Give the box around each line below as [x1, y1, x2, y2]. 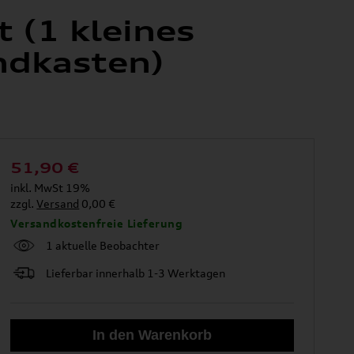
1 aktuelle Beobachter [46, 238, 160, 252]
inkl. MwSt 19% [10, 180, 91, 194]
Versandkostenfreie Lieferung [10, 216, 183, 230]
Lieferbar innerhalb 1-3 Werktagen [46, 265, 226, 280]
